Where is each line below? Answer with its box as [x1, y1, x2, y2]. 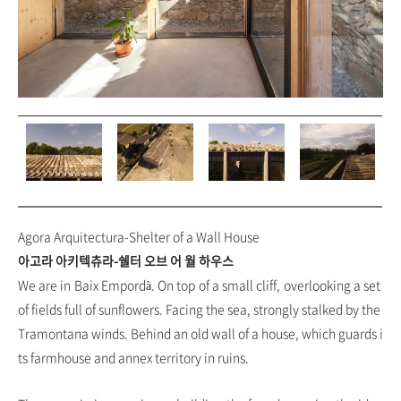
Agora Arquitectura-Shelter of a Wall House [18, 227, 260, 245]
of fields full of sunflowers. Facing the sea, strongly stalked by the [18, 300, 383, 318]
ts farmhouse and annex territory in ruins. [18, 348, 249, 366]
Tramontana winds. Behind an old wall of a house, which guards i [18, 324, 383, 342]
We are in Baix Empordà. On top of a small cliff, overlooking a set [18, 276, 383, 294]
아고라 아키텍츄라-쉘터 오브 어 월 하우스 [18, 252, 234, 269]
